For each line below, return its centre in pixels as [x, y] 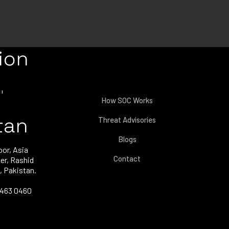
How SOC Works [127, 100]
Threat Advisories [127, 120]
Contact [127, 158]
